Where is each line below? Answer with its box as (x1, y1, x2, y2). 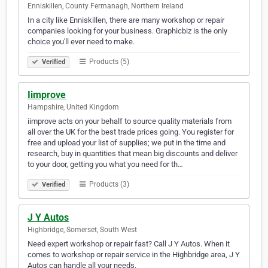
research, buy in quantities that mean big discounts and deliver (28, 149, 237, 159)
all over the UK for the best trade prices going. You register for (28, 127, 234, 137)
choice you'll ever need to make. (28, 37, 135, 47)
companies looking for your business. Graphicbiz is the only (28, 26, 227, 36)
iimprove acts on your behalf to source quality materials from (28, 117, 232, 126)
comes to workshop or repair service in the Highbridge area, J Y (28, 250, 240, 260)
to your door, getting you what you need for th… (28, 160, 183, 169)
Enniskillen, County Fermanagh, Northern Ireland (28, 2, 184, 11)
